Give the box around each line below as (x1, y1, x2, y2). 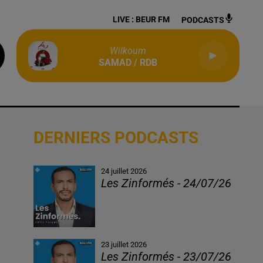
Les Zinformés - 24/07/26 (101, 177, 232, 190)
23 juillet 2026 (101, 240, 147, 249)
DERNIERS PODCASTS (33, 128, 198, 147)
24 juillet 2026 (101, 167, 147, 176)
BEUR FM (136, 15, 170, 24)
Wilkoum (110, 45, 146, 56)
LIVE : (113, 15, 136, 24)
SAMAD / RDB (99, 57, 157, 68)
